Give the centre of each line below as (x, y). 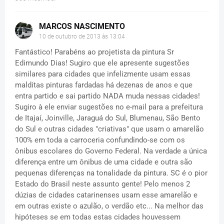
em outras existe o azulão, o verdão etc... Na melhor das (109, 206)
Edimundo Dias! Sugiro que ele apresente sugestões (102, 63)
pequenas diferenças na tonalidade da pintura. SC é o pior (111, 173)
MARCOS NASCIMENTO (82, 26)
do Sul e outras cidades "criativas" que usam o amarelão (109, 129)
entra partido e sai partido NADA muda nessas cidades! (107, 96)
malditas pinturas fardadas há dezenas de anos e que (104, 85)
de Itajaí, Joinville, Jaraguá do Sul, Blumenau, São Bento (108, 118)
